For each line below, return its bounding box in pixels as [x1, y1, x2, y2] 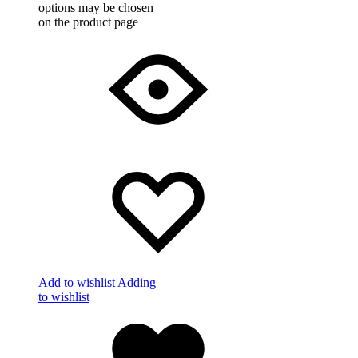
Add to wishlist [38, 276, 115, 290]
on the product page [38, 15, 138, 30]
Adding [117, 276, 156, 290]
